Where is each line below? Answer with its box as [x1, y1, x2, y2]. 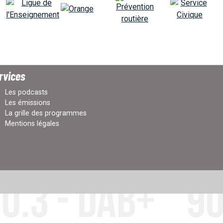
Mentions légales [5, 119, 59, 128]
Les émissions [5, 98, 50, 107]
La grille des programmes [5, 109, 87, 117]
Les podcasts [5, 88, 48, 97]
